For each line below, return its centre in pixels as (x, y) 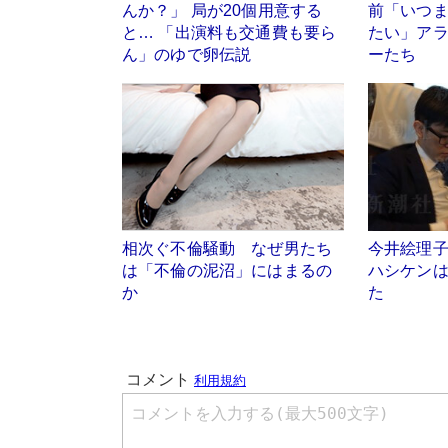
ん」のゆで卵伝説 (187, 55)
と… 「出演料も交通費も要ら (229, 33)
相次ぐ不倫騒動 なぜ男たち (227, 248)
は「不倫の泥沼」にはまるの (227, 270)
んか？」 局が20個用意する (222, 11)
